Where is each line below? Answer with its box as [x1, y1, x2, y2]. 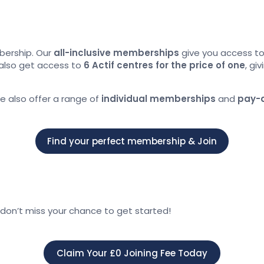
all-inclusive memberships [54, 47, 179, 59]
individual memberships [101, 93, 216, 105]
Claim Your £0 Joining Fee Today [57, 247, 207, 259]
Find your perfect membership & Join [47, 135, 217, 147]
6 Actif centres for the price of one [84, 59, 245, 71]
